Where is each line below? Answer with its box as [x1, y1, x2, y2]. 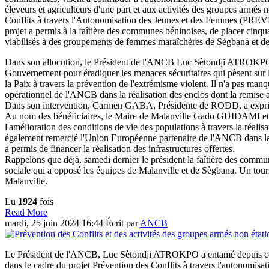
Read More [5, 207, 47, 218]
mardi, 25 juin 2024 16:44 [5, 218, 106, 229]
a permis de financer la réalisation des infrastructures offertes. [5, 144, 235, 154]
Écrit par [106, 218, 140, 229]
